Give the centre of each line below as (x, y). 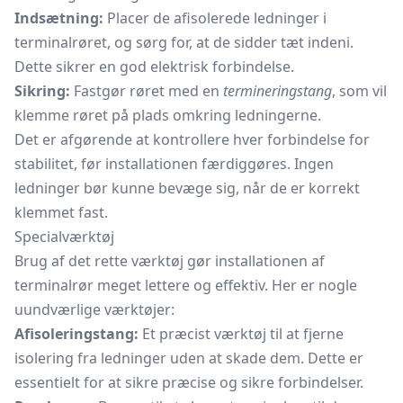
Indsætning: (59, 18)
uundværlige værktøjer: (94, 309)
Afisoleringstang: (76, 334)
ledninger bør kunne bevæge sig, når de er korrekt (187, 188)
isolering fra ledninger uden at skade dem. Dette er (189, 358)
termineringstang (278, 91)
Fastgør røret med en (147, 91)
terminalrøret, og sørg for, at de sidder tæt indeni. (184, 42)
